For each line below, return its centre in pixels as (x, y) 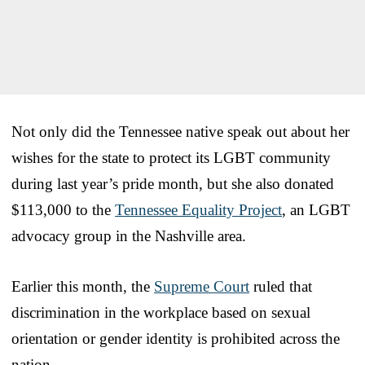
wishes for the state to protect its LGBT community (171, 157)
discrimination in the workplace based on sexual (161, 312)
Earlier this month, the (83, 286)
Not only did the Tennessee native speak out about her (180, 131)
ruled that (281, 286)
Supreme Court (202, 286)
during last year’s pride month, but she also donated (173, 183)
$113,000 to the (63, 209)
